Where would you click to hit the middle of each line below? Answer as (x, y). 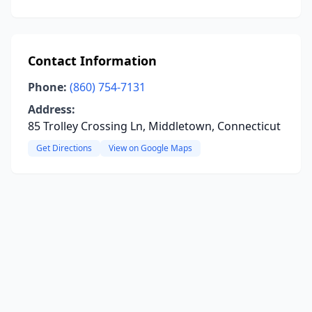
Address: (52, 109)
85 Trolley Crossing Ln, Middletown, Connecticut (154, 126)
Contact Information (92, 61)
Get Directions (64, 148)
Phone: (47, 87)
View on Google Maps (150, 148)
